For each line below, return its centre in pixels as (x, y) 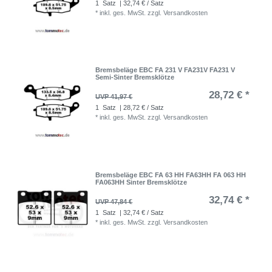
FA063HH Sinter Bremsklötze (141, 182)
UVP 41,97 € (114, 97)
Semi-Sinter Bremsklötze (135, 77)
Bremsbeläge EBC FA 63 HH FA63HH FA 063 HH (171, 175)
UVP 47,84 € (114, 201)
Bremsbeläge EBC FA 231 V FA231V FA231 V (165, 70)
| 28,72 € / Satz (141, 108)
